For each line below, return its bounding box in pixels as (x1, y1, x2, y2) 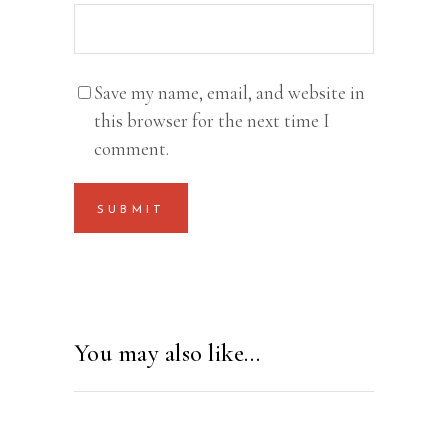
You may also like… (74, 338, 261, 369)
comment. (94, 137, 169, 161)
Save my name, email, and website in (94, 81, 365, 105)
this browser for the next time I (94, 109, 330, 133)
